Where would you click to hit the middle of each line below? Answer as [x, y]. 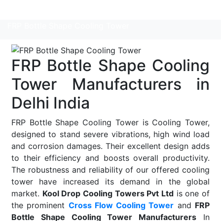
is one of [192, 193]
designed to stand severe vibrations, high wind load [110, 134]
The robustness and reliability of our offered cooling [110, 169]
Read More [32, 10]
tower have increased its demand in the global [110, 181]
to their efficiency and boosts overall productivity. [110, 158]
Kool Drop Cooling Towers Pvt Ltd [108, 193]
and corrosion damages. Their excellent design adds [110, 146]
